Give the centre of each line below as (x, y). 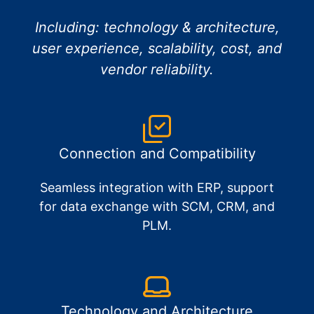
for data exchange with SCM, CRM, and (157, 207)
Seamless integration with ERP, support (157, 188)
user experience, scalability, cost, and (157, 49)
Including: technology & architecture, (157, 28)
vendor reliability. (157, 70)
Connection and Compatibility (157, 154)
